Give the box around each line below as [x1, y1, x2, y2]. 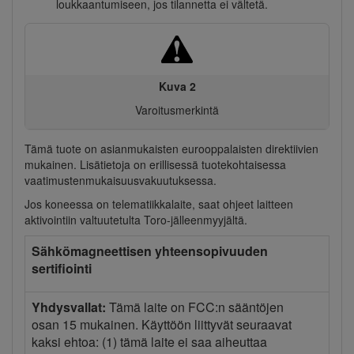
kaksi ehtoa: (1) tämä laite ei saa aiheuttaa [32, 333, 267, 352]
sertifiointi [32, 259, 92, 278]
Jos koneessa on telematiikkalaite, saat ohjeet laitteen [24, 196, 293, 213]
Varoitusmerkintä [135, 102, 219, 119]
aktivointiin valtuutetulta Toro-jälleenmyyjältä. [24, 212, 247, 228]
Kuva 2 [158, 78, 196, 95]
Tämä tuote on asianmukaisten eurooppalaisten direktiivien [24, 141, 318, 157]
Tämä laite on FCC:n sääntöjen [106, 298, 284, 317]
